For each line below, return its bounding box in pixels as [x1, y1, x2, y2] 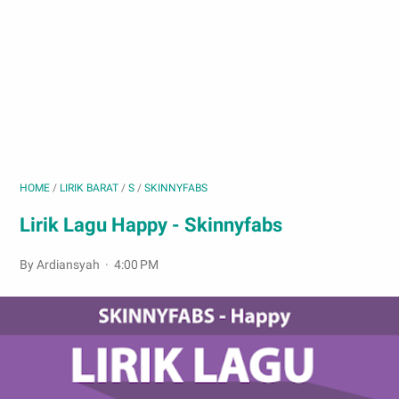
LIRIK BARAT [60, 182, 118, 194]
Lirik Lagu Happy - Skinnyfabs [20, 214, 282, 236]
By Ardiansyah [20, 257, 102, 272]
